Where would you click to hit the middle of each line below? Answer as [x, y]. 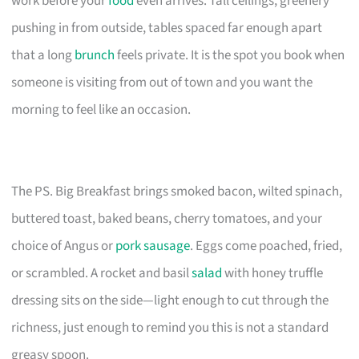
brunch [95, 55]
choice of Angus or [64, 246]
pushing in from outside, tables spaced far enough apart [167, 28]
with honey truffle [273, 273]
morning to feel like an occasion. [101, 109]
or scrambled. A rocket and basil [102, 273]
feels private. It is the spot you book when [230, 55]
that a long [43, 55]
